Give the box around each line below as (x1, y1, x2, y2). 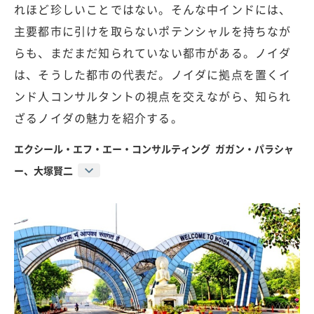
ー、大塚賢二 (14, 163, 73, 178)
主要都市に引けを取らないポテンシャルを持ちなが (14, 22, 292, 40)
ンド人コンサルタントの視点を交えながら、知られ (14, 88, 292, 105)
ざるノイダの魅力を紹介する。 (14, 109, 183, 127)
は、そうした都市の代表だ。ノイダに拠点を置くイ (14, 66, 292, 83)
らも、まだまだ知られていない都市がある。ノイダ (14, 44, 292, 62)
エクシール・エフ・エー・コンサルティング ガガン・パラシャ (14, 142, 294, 156)
